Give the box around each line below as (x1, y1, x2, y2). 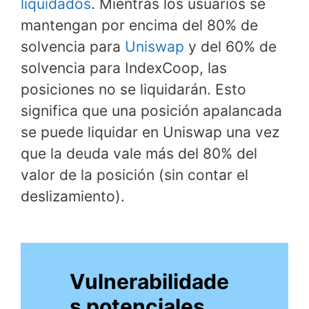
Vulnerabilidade (70, 268, 230, 294)
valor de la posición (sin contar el (21, 166, 248, 183)
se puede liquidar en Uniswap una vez (21, 123, 279, 141)
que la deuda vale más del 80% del (21, 144, 257, 162)
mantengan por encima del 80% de (21, 16, 258, 34)
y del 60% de (184, 37, 277, 55)
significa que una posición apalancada (21, 101, 282, 119)
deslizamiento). (21, 187, 125, 205)
